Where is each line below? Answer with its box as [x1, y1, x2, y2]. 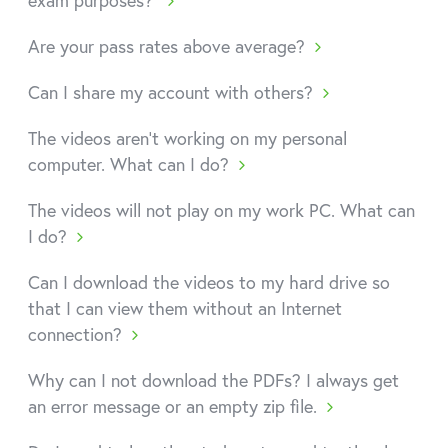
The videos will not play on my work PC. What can [28, 198, 415, 222]
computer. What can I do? [28, 152, 229, 176]
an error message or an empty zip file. [28, 394, 317, 418]
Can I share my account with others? [28, 80, 313, 104]
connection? [28, 322, 122, 346]
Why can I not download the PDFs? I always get [28, 368, 399, 392]
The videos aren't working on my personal [28, 126, 347, 150]
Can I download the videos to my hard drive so [28, 270, 390, 294]
